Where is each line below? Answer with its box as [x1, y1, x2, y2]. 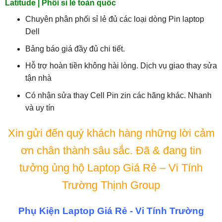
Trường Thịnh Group [62, 178, 160, 191]
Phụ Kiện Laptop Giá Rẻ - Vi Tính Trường [18, 206, 204, 217]
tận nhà [25, 74, 52, 83]
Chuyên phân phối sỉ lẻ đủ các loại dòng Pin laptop [25, 15, 204, 24]
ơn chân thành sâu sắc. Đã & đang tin [21, 144, 201, 157]
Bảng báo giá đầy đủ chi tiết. [25, 44, 125, 53]
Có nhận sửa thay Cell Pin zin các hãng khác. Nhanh [25, 91, 212, 100]
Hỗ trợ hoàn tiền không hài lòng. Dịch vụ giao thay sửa [25, 61, 217, 70]
